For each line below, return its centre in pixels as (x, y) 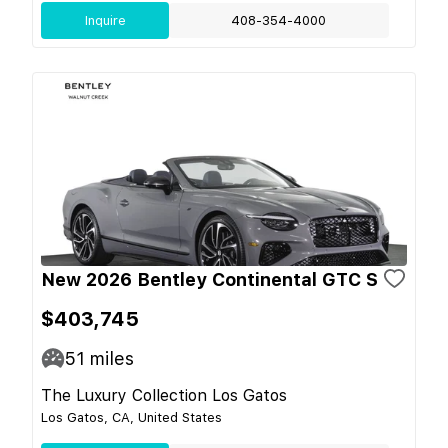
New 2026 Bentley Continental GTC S (209, 279)
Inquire (105, 20)
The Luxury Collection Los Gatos (164, 395)
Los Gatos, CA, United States (131, 417)
